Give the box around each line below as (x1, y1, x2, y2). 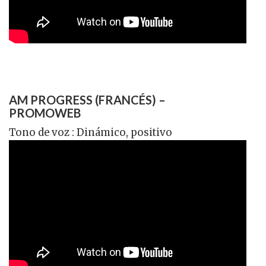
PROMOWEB (9, 106, 81, 121)
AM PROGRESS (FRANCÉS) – (9, 93, 166, 107)
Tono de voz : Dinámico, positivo (9, 126, 172, 140)
